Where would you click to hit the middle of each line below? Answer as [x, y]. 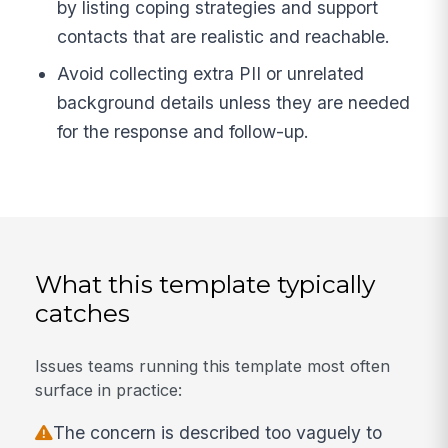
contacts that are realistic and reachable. [224, 36]
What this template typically [205, 283]
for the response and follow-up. [183, 132]
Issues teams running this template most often [213, 365]
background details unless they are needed [234, 103]
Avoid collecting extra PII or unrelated [211, 74]
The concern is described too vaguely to [218, 432]
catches [83, 312]
